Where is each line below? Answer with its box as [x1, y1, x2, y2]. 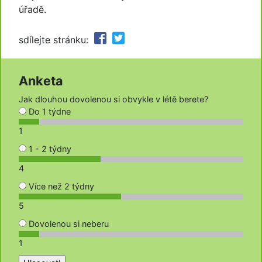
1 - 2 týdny [26, 143, 71, 154]
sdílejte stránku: [19, 34, 91, 46]
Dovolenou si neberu [26, 218, 109, 229]
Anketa [19, 73, 63, 88]
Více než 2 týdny [26, 181, 94, 191]
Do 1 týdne [26, 106, 71, 116]
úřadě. [19, 4, 49, 16]
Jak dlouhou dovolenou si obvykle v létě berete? [19, 94, 208, 104]
